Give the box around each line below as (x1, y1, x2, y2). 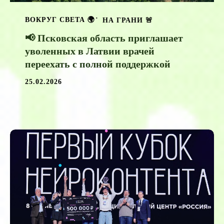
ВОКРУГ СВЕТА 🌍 (25, 15, 95, 23)
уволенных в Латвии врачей (25, 45, 154, 56)
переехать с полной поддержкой (25, 58, 170, 69)
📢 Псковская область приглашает (25, 32, 183, 43)
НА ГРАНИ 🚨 (102, 16, 153, 24)
